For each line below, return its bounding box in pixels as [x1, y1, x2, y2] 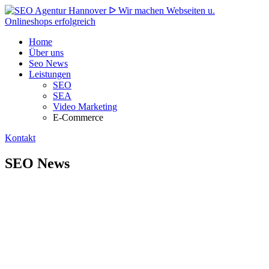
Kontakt [5, 133, 35, 143]
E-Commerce [53, 112, 103, 122]
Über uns [29, 47, 64, 58]
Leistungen [29, 69, 71, 79]
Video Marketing [53, 101, 117, 112]
